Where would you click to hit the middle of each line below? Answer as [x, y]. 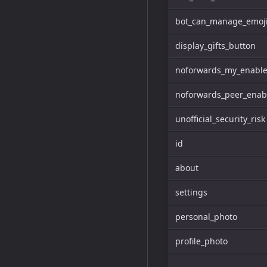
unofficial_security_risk [220, 119]
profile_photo [201, 241]
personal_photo [206, 217]
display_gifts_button [215, 46]
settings [191, 192]
